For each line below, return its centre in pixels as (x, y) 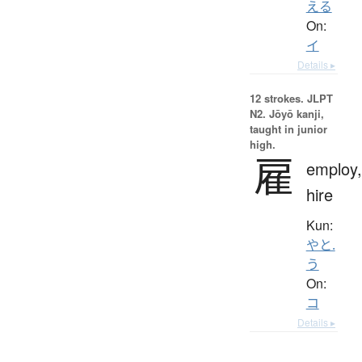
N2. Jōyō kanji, (286, 113)
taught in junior (288, 128)
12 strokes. (276, 98)
